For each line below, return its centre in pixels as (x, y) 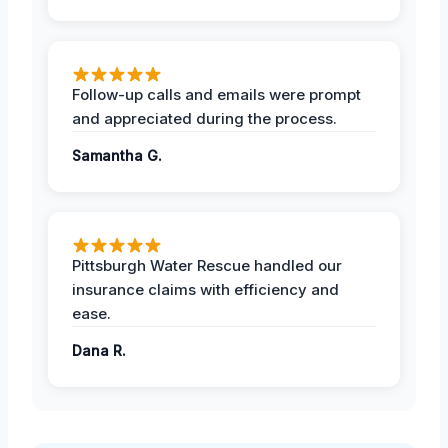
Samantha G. (117, 155)
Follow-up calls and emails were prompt (216, 94)
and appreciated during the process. (204, 118)
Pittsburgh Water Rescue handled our (207, 265)
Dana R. (99, 350)
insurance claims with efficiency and (205, 289)
